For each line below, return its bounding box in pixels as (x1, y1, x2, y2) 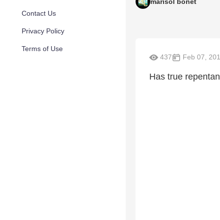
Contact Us (22, 9, 56, 17)
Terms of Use (22, 45, 63, 53)
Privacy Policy (22, 27, 64, 35)
